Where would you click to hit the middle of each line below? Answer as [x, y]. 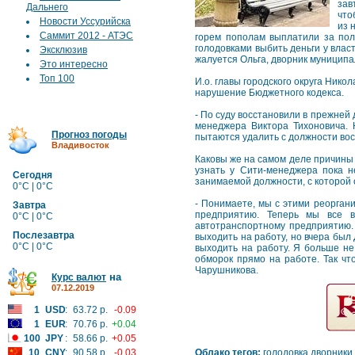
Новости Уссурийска [85, 21]
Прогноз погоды [89, 135]
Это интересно [74, 64]
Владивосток [80, 145]
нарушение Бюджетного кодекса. [269, 93]
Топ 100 [57, 78]
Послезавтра [44, 235]
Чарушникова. [227, 270]
